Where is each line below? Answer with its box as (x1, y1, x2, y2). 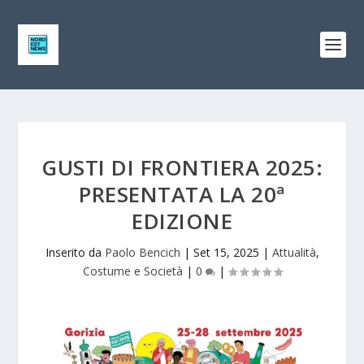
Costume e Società (82, 263, 183, 279)
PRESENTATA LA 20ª (79, 180, 285, 209)
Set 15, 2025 (193, 245, 259, 260)
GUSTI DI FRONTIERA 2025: (41, 153, 323, 182)
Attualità (271, 245, 316, 260)
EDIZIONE (132, 206, 232, 236)
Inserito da (45, 245, 105, 260)
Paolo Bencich (104, 245, 180, 260)
